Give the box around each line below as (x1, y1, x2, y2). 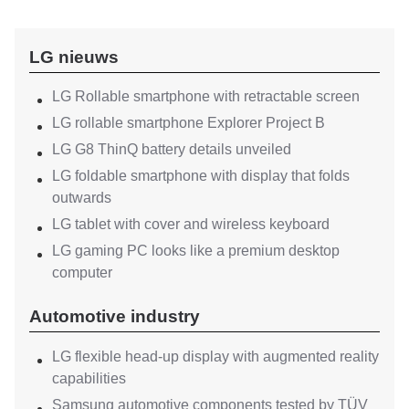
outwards (52, 190, 111, 206)
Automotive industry (29, 307, 200, 327)
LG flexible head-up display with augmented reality (52, 349, 379, 365)
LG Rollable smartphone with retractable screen (52, 89, 360, 105)
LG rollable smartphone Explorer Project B (52, 115, 325, 131)
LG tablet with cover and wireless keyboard (52, 216, 330, 233)
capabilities (52, 371, 126, 387)
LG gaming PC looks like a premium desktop (52, 243, 340, 259)
